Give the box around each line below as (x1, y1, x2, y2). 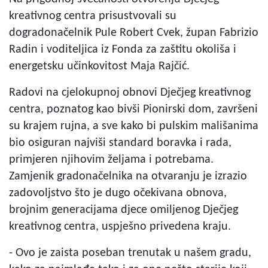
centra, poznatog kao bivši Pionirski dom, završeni (9, 103, 258, 115)
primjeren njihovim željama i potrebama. (9, 154, 214, 166)
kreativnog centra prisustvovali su (9, 10, 176, 22)
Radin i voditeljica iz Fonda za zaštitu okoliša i (9, 44, 236, 56)
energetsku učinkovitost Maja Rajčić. (9, 60, 190, 72)
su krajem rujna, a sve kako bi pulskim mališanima (9, 120, 258, 132)
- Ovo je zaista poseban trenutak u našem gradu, (9, 247, 251, 259)
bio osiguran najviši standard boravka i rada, (9, 137, 232, 149)
